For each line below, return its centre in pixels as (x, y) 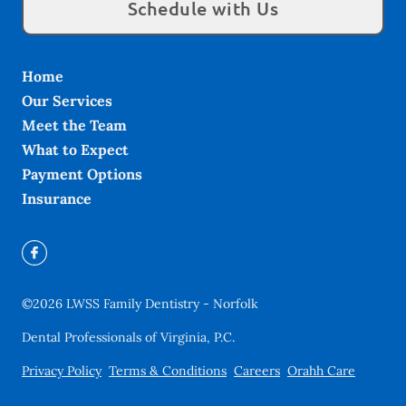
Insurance (57, 199)
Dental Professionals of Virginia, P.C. (128, 338)
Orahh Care (321, 371)
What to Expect (75, 150)
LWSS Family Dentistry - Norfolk (162, 304)
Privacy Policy (62, 371)
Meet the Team (74, 126)
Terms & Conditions (168, 371)
